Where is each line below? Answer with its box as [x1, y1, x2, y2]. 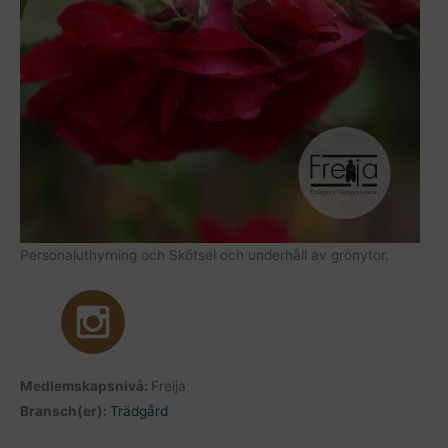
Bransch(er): [20, 403, 110, 420]
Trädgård [110, 403, 168, 420]
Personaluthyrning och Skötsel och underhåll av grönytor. [20, 247, 389, 264]
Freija [151, 378, 186, 395]
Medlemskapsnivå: [20, 378, 151, 395]
